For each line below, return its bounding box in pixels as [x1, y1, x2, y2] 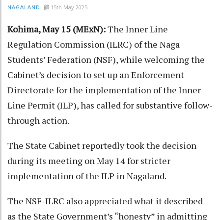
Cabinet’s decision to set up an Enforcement [7, 68, 184, 81]
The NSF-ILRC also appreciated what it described [7, 194, 203, 207]
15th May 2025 [51, 3, 87, 11]
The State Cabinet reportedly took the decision [7, 139, 196, 151]
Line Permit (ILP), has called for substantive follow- [7, 99, 213, 111]
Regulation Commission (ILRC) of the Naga [7, 38, 180, 50]
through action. [7, 114, 69, 126]
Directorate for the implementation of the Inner [7, 83, 201, 96]
